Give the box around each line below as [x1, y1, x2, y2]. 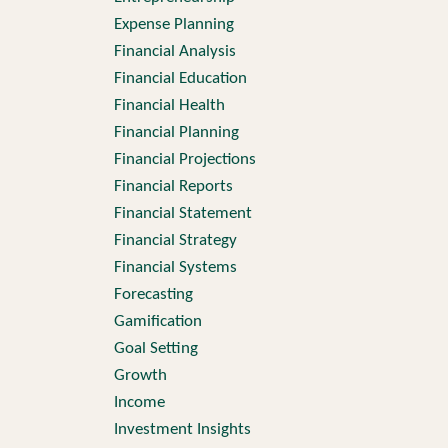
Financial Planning [113, 124, 239, 141]
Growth [113, 367, 167, 384]
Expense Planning [113, 16, 234, 33]
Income [113, 394, 165, 411]
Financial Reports [113, 178, 233, 195]
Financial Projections [113, 151, 256, 168]
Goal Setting [113, 340, 198, 357]
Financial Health [113, 97, 225, 114]
